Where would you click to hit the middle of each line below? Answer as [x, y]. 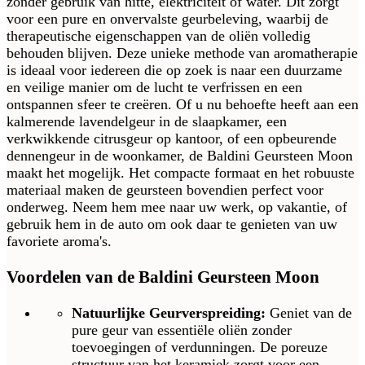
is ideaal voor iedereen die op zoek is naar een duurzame [174, 70]
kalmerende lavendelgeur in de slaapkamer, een [147, 122]
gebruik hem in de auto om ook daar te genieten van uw [172, 224]
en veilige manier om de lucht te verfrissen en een [154, 88]
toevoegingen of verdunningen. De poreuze [200, 347]
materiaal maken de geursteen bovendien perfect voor [165, 190]
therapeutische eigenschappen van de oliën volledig [158, 36]
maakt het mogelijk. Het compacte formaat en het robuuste [180, 173]
